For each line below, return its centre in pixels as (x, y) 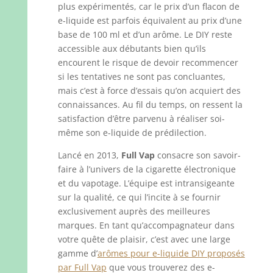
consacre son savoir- (197, 155)
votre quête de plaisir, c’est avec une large (144, 239)
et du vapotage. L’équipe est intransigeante (146, 183)
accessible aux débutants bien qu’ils (132, 48)
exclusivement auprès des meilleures (134, 211)
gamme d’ (77, 253)
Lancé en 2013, (89, 155)
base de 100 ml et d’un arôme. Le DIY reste (145, 34)
